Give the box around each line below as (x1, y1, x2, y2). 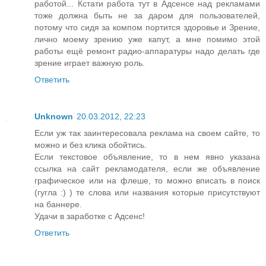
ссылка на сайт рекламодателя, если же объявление (34, 163, 260, 173)
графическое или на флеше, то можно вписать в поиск (34, 175, 260, 185)
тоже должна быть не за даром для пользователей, (34, 10, 260, 20)
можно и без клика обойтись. (34, 140, 147, 150)
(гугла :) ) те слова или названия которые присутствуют (34, 187, 260, 197)
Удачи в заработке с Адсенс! (34, 211, 145, 221)
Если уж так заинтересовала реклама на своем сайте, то (34, 128, 260, 138)
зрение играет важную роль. (34, 58, 145, 68)
